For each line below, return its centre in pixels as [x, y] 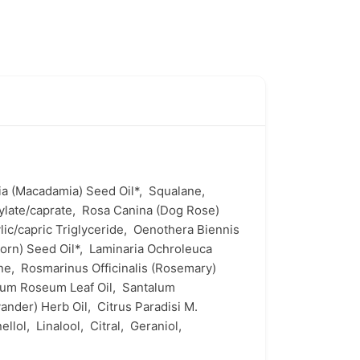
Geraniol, [157, 326]
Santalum [149, 287]
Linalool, [63, 326]
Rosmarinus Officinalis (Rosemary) [119, 268]
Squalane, [178, 191]
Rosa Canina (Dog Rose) [151, 210]
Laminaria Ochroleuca [151, 249]
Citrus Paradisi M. [147, 307]
